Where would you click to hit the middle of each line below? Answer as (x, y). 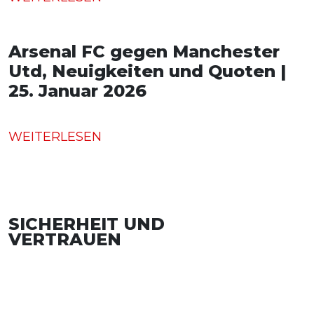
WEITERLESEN (55, 137)
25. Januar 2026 (77, 91)
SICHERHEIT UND (87, 224)
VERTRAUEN (65, 239)
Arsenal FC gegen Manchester (144, 52)
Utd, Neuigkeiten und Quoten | (147, 71)
